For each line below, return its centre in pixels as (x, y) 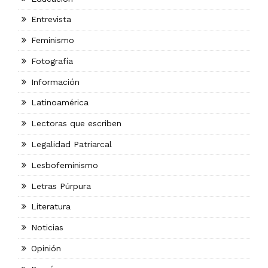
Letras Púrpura (61, 186)
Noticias (48, 228)
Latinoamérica (60, 103)
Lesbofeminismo (65, 165)
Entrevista (51, 19)
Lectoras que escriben (77, 124)
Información (56, 82)
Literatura (51, 207)
